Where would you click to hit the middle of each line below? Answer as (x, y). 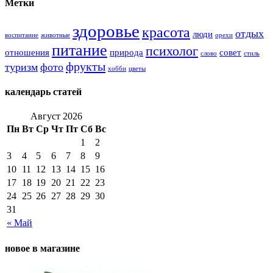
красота (166, 33)
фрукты (86, 67)
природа (126, 53)
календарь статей (43, 92)
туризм (21, 67)
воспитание (22, 35)
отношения (27, 53)
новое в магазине (42, 248)
